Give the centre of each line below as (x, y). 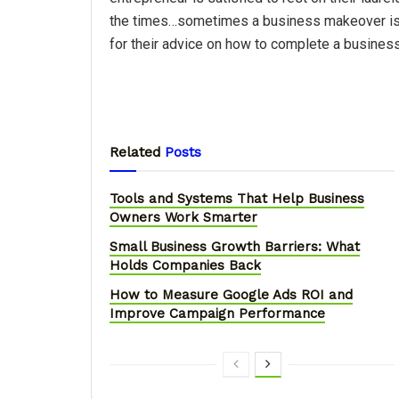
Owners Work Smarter (183, 217)
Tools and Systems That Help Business (237, 198)
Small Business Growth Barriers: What (235, 246)
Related (135, 151)
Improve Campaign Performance (217, 313)
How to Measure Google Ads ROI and (231, 294)
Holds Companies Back (185, 265)
